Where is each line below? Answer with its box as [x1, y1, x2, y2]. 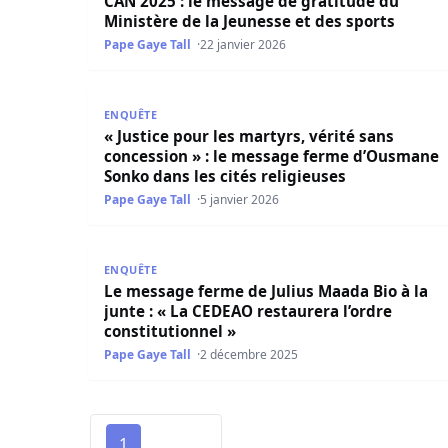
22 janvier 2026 [200, 35, 287, 53]
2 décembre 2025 [200, 346, 299, 364]
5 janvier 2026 [200, 190, 280, 208]
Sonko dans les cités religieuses [104, 165, 346, 186]
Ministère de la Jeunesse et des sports [104, 10, 395, 31]
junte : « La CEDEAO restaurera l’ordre [104, 301, 392, 322]
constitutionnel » [104, 321, 236, 342]
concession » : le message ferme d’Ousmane [104, 145, 439, 166]
